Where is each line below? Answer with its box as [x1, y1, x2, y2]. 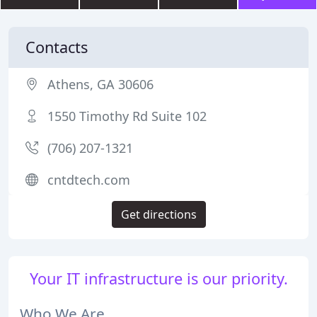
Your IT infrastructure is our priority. [29, 268, 288, 289]
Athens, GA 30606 [47, 76, 154, 93]
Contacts [25, 37, 88, 57]
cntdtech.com [47, 171, 130, 188]
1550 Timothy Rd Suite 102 [47, 108, 207, 125]
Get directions [120, 207, 197, 222]
